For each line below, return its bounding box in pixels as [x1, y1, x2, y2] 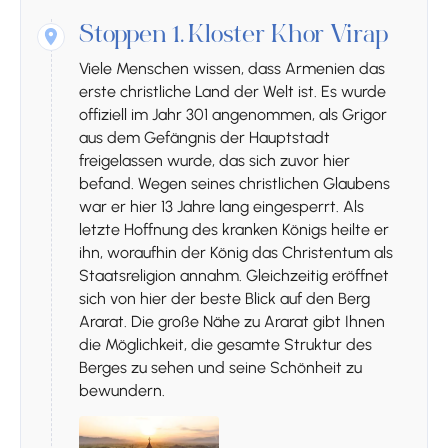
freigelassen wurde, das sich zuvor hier [79, 151, 350, 171]
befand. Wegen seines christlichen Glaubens [79, 174, 390, 194]
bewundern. [79, 381, 165, 401]
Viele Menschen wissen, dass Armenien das [79, 59, 385, 79]
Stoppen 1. [79, 25, 184, 50]
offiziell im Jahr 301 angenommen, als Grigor [79, 105, 387, 125]
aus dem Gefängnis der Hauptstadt [79, 128, 330, 148]
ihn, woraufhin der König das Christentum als [79, 243, 393, 263]
